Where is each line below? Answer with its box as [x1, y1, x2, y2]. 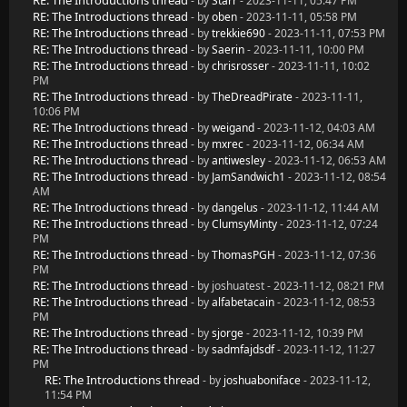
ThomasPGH [212, 247, 275, 263]
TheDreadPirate [212, 89, 293, 104]
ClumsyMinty [212, 216, 277, 232]
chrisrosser [212, 58, 269, 74]
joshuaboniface [223, 372, 301, 388]
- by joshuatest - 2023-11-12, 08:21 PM [191, 278, 384, 293]
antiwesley [212, 153, 265, 168]
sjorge [212, 325, 243, 341]
